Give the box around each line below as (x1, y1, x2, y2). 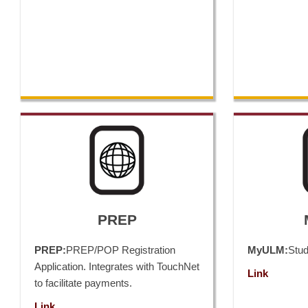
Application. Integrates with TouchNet (34, 261, 199, 272)
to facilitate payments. (34, 277, 132, 289)
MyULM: (247, 244, 288, 256)
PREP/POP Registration (66, 244, 175, 256)
